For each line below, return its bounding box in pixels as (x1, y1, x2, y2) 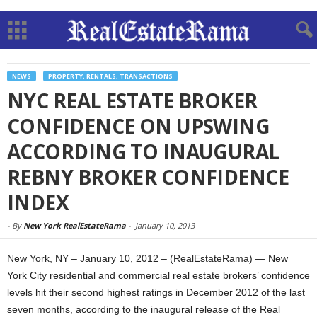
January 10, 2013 (135, 220, 195, 231)
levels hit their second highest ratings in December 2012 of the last (7, 287, 305, 298)
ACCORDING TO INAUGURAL (7, 138, 279, 165)
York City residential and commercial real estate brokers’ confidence (7, 270, 310, 281)
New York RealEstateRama (23, 220, 126, 231)
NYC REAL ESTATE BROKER (7, 87, 258, 114)
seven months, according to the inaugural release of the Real (7, 304, 280, 315)
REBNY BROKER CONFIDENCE (7, 163, 289, 190)
